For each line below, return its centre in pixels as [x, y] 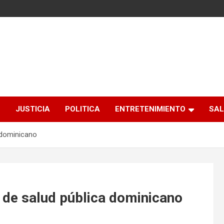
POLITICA [82, 109]
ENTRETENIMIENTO [150, 109]
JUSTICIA [33, 109]
